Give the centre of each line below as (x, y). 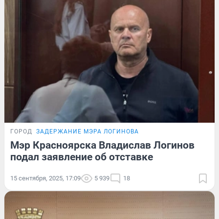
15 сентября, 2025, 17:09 (45, 178)
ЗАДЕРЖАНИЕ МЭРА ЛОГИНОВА (88, 131)
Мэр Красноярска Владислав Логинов (102, 145)
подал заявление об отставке (82, 157)
